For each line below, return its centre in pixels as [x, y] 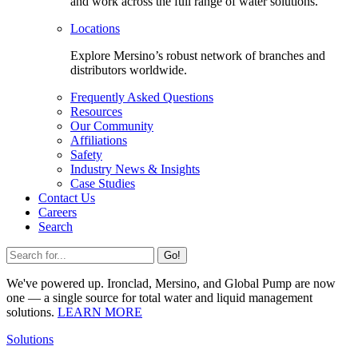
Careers [58, 213]
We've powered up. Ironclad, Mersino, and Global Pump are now [171, 284]
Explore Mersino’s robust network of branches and [198, 56]
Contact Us [67, 198]
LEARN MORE [100, 312]
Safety [86, 155]
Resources [96, 112]
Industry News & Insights [135, 169]
